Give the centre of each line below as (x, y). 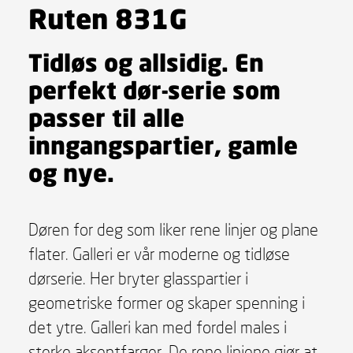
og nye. (71, 172)
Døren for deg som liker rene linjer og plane (173, 229)
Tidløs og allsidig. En (146, 61)
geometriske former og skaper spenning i (166, 302)
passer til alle (106, 117)
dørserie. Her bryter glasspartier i (138, 278)
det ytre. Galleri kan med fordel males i (157, 327)
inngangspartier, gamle (163, 144)
